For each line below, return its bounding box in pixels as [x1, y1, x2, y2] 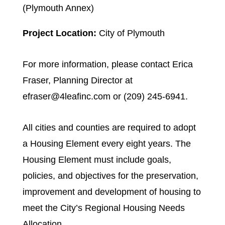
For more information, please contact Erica [22, 59, 193, 69]
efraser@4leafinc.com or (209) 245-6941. [22, 91, 188, 101]
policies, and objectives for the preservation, [22, 171, 198, 181]
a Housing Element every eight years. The [22, 139, 191, 149]
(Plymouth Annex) [22, 3, 94, 13]
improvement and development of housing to [22, 187, 201, 197]
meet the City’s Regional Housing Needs [22, 203, 185, 213]
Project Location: [22, 28, 96, 38]
